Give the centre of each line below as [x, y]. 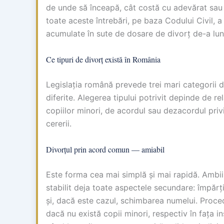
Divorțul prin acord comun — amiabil [105, 149]
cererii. [59, 123]
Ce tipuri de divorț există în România [103, 59]
